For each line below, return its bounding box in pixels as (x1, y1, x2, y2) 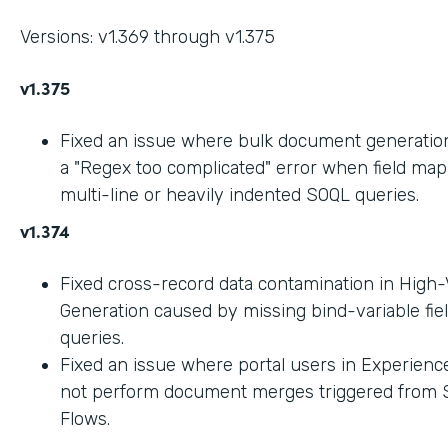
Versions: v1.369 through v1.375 (20, 25, 275, 48)
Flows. (60, 407, 110, 430)
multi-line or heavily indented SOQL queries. (60, 183, 419, 206)
